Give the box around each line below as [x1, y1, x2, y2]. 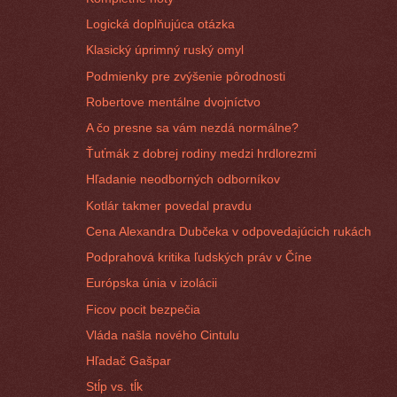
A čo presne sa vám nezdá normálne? [86, 120, 300, 135]
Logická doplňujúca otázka [86, 17, 236, 32]
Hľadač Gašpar [86, 353, 172, 368]
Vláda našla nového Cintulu [86, 327, 240, 342]
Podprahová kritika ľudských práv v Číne [86, 250, 313, 265]
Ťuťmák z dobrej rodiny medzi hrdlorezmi [86, 146, 317, 161]
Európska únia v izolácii [86, 276, 218, 291]
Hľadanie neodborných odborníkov [86, 172, 281, 187]
